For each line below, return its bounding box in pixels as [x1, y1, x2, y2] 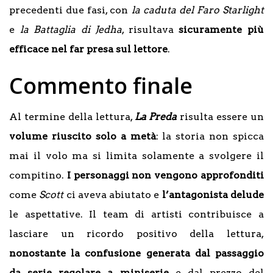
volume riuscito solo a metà [9, 130, 156, 142]
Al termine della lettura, [9, 110, 135, 122]
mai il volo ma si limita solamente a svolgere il [9, 149, 264, 161]
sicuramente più [179, 23, 264, 35]
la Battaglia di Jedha [19, 23, 122, 35]
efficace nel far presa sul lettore [9, 43, 168, 55]
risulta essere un [177, 110, 264, 122]
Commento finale [9, 70, 193, 101]
